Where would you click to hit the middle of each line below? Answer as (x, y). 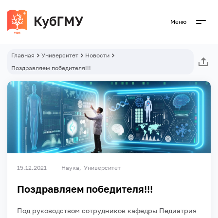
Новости (97, 55)
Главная (23, 55)
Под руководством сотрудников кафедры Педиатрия (107, 210)
